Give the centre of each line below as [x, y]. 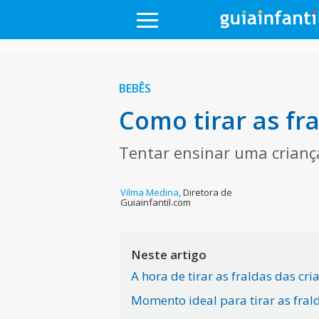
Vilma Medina [150, 192]
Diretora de [208, 192]
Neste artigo [169, 255]
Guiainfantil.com [156, 202]
